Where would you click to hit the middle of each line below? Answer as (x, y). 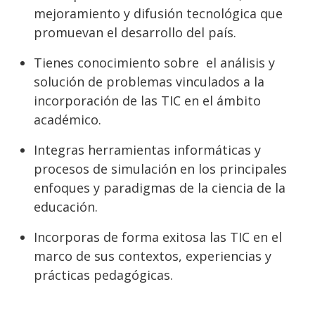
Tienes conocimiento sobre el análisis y (154, 63)
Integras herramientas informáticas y (147, 150)
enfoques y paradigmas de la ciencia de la (160, 188)
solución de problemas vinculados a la (149, 82)
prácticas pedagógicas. (103, 275)
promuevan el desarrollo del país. (135, 32)
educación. (66, 207)
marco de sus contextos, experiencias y (153, 256)
